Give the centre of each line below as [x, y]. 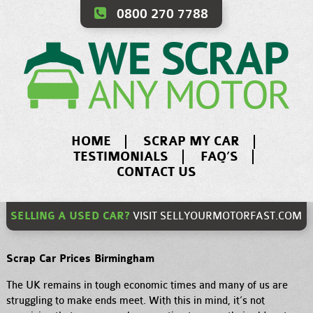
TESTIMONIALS [121, 157]
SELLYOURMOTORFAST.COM [231, 216]
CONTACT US [156, 172]
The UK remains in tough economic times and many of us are [147, 286]
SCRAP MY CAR [192, 141]
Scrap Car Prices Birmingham [81, 259]
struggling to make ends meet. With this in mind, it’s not [136, 301]
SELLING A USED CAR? [71, 216]
